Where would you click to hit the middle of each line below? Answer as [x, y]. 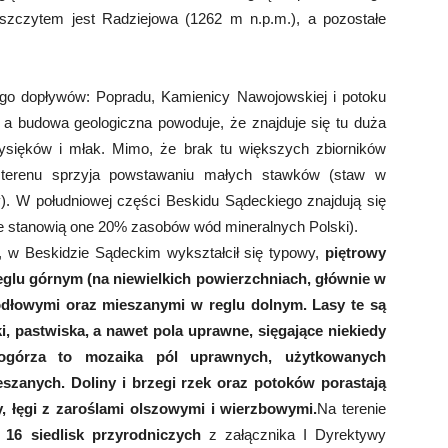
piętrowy [355, 252]
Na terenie [352, 408]
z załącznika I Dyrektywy [293, 434]
